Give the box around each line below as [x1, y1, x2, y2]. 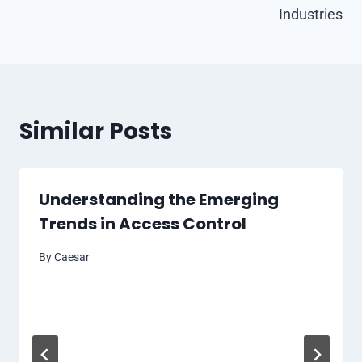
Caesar [54, 250, 90, 265]
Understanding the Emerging [39, 187, 279, 211]
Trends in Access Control [39, 212, 246, 235]
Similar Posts [19, 115, 172, 147]
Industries [279, 5, 343, 23]
